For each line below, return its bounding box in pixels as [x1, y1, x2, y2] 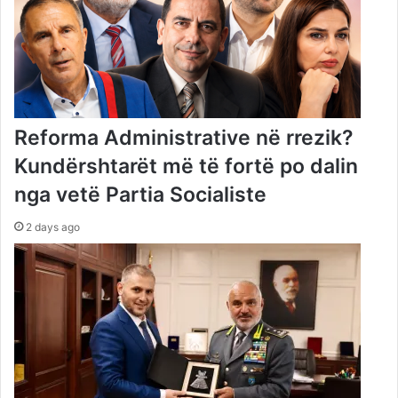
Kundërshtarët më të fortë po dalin [14, 154, 358, 179]
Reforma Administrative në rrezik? [14, 125, 354, 151]
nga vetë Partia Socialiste [14, 182, 267, 208]
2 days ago [26, 220, 80, 235]
